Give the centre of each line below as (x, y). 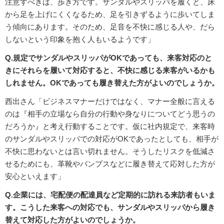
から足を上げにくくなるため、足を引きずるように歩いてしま (110, 14)
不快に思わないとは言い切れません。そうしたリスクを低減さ (110, 151)
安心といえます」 (35, 176)
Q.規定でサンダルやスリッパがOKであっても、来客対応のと (108, 58)
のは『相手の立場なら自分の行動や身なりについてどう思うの (110, 114)
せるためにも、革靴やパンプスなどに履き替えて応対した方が (110, 164)
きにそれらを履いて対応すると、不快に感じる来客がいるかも (110, 70)
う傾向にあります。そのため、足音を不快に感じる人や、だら (110, 27)
